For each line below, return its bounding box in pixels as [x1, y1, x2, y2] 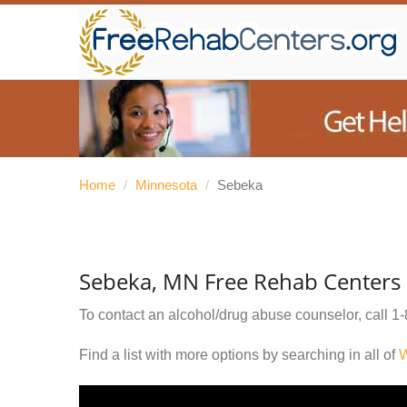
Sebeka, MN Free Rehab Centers [79, 266, 401, 296]
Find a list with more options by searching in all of [79, 347, 399, 362]
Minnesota [135, 177, 197, 193]
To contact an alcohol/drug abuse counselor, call [79, 307, 392, 323]
